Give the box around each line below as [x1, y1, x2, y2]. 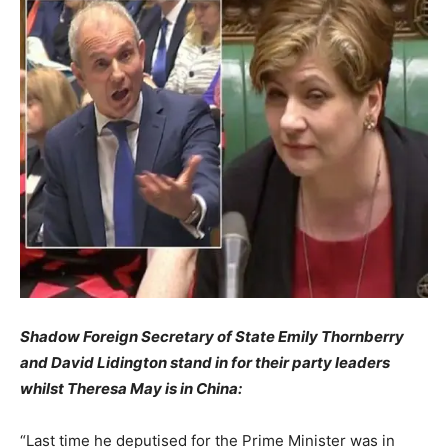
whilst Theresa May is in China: [20, 379, 242, 398]
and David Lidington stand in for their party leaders [20, 353, 390, 372]
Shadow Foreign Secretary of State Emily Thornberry [20, 327, 404, 346]
